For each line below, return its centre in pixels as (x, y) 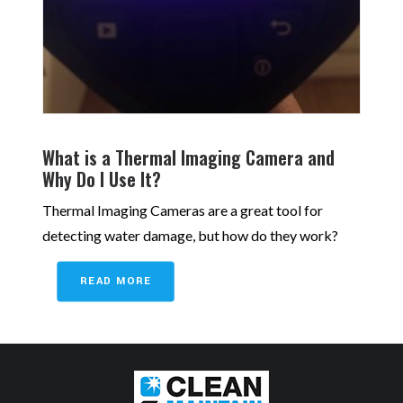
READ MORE (116, 282)
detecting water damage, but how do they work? (190, 236)
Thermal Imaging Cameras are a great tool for (183, 210)
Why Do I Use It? (102, 179)
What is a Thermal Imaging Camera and (188, 158)
